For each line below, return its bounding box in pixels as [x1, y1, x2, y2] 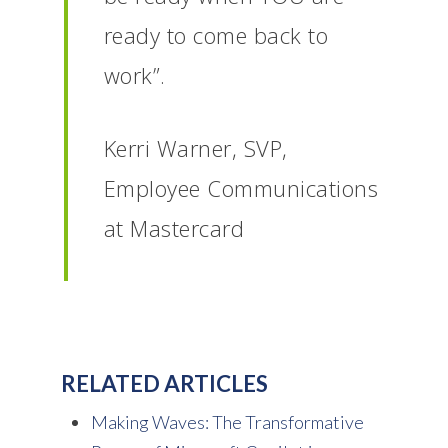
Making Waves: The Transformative [90, 410, 364, 433]
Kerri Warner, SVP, [103, 132, 288, 163]
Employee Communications [103, 172, 379, 203]
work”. [103, 59, 166, 90]
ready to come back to [103, 19, 329, 50]
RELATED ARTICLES [60, 369, 268, 397]
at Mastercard [103, 212, 251, 243]
